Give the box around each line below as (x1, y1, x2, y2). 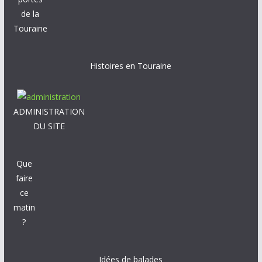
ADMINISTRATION (13, 106, 85, 117)
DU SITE (33, 120, 65, 132)
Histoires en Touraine (90, 60, 172, 71)
